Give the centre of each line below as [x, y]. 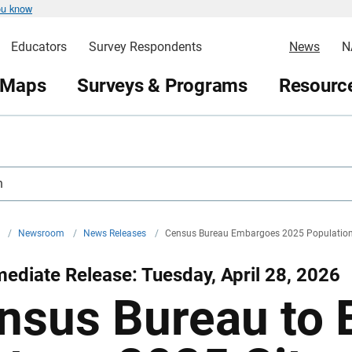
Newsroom [42, 233]
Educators [38, 47]
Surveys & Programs [162, 85]
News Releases [116, 233]
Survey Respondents [145, 47]
